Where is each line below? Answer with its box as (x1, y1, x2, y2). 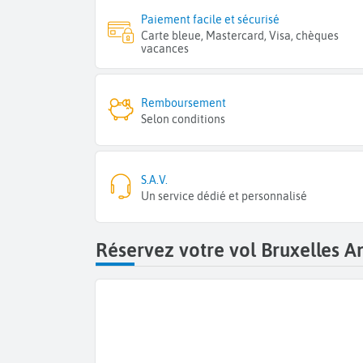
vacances (141, 41, 190, 55)
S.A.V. (141, 173, 169, 187)
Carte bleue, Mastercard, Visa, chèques (141, 28, 340, 42)
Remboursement (141, 96, 227, 110)
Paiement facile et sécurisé (141, 12, 280, 26)
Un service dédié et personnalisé (141, 190, 308, 203)
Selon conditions (141, 113, 226, 126)
